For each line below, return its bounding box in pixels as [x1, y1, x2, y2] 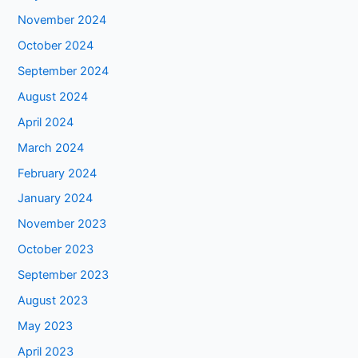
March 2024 [18, 140, 85, 155]
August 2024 [18, 89, 89, 104]
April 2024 [18, 114, 74, 129]
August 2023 [18, 293, 89, 308]
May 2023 [18, 319, 74, 334]
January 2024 [18, 191, 93, 206]
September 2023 [18, 268, 109, 283]
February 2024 [18, 165, 97, 181]
